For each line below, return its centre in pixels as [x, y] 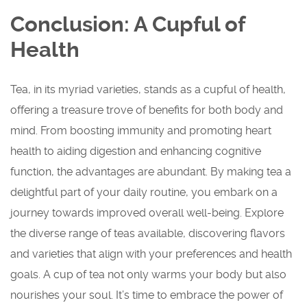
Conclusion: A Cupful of [127, 25]
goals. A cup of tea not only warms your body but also [148, 275]
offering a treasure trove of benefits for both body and [147, 110]
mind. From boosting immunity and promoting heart [141, 131]
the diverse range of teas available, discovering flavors [148, 234]
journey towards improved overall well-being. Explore [147, 213]
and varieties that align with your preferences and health [151, 254]
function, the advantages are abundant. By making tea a [151, 172]
